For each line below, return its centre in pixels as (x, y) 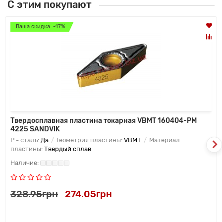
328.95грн (34, 194)
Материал (164, 140)
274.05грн (88, 194)
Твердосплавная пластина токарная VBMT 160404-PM (104, 121)
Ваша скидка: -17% (40, 27)
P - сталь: (26, 140)
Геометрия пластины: (89, 140)
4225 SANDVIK (35, 129)
